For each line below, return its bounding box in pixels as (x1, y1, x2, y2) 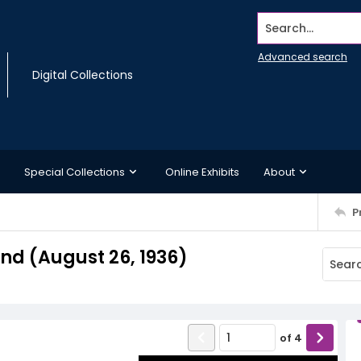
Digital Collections (32, 67, 133, 83)
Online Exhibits (165, 164, 239, 180)
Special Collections (24, 164, 125, 180)
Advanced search (258, 50, 347, 64)
